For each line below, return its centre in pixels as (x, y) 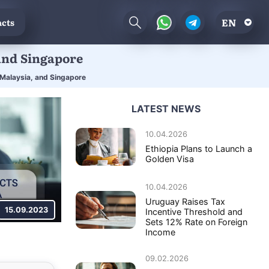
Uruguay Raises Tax (185, 201)
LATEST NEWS (166, 108)
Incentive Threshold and (194, 211)
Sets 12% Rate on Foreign (196, 222)
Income (160, 232)
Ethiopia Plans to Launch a (199, 148)
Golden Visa (170, 159)
